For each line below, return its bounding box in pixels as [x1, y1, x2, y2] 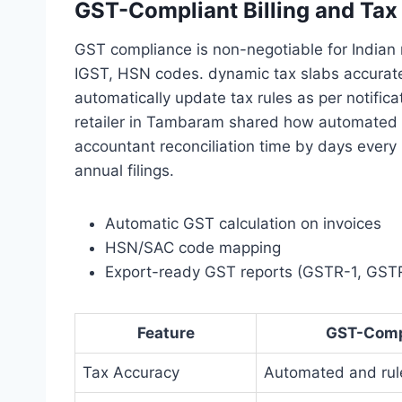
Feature [136, 323, 195, 342]
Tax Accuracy [83, 363, 179, 381]
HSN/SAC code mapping [105, 238, 281, 257]
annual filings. [74, 161, 174, 179]
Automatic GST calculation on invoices [105, 214, 381, 232]
